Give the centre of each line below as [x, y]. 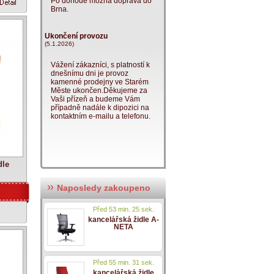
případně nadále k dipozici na [100, 108]
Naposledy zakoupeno [102, 188]
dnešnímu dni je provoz [90, 73]
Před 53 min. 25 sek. [124, 209]
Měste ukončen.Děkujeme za [99, 91]
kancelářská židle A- [124, 220]
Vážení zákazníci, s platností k [100, 65]
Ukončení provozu [76, 36]
